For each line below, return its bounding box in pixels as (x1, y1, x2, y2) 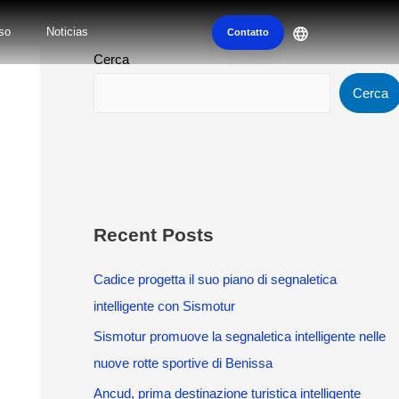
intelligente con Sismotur (93, 298, 235, 313)
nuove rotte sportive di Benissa (93, 354, 273, 370)
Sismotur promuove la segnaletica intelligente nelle (93, 328, 386, 344)
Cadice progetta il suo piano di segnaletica (93, 272, 337, 287)
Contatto (227, 26, 269, 37)
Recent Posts (93, 224, 214, 245)
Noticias (46, 25, 88, 38)
